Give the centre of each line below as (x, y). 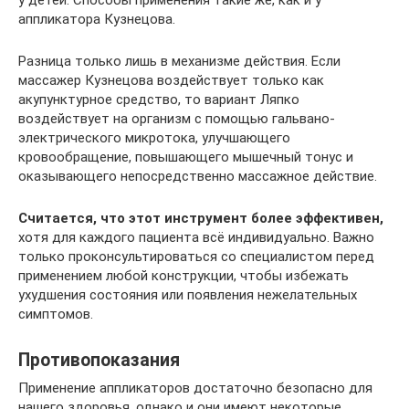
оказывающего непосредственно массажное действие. (198, 176)
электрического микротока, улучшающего (154, 137)
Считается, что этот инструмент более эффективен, (201, 218)
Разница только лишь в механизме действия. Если (179, 61)
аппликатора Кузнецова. (97, 19)
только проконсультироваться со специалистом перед (196, 256)
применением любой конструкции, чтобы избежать (184, 275)
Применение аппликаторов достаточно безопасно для (195, 388)
